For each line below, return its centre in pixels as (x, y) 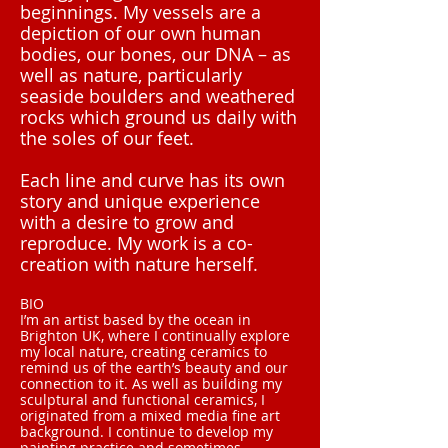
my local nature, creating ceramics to (143, 351)
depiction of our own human (140, 33)
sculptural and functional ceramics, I (142, 399)
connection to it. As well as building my (151, 383)
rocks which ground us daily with (158, 117)
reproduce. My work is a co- (136, 243)
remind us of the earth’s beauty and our (154, 367)
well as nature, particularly (131, 75)
